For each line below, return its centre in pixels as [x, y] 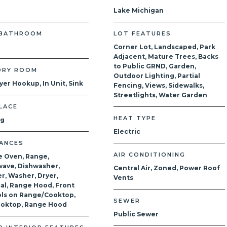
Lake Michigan [139, 10]
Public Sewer [136, 214]
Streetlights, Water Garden [160, 95]
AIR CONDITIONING [149, 155]
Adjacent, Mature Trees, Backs [166, 56]
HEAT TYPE [135, 118]
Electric [127, 131]
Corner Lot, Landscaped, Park [164, 47]
